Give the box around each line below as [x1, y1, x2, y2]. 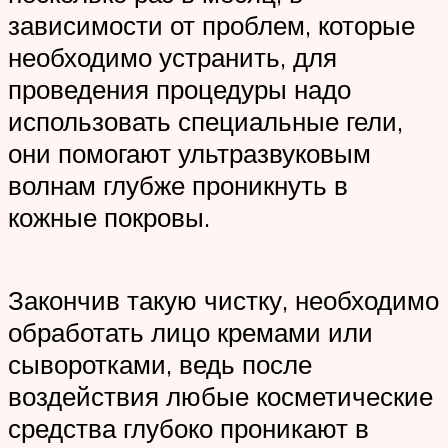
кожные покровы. [8, 200, 210, 233]
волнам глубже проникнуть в [8, 168, 348, 201]
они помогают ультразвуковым [8, 136, 371, 169]
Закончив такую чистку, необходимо [8, 283, 439, 316]
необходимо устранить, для [8, 40, 337, 73]
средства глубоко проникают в [8, 411, 369, 444]
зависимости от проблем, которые [8, 8, 415, 41]
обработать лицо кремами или [8, 315, 373, 348]
